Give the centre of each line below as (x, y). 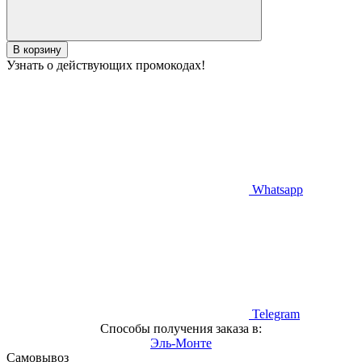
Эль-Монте (181, 343)
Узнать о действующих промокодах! (106, 65)
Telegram (274, 314)
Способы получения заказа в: (181, 328)
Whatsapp (276, 189)
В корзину (37, 49)
